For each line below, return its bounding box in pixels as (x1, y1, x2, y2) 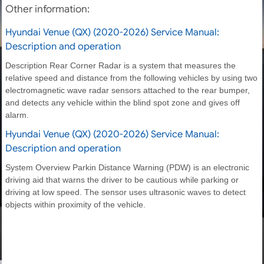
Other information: (5, 2, 90, 15)
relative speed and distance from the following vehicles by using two (5, 72, 258, 82)
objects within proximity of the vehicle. (5, 199, 146, 209)
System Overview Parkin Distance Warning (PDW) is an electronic (5, 162, 249, 172)
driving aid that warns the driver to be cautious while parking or (5, 174, 239, 184)
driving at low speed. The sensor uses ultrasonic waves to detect (5, 187, 246, 197)
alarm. (5, 110, 29, 120)
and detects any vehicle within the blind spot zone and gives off (5, 97, 240, 107)
